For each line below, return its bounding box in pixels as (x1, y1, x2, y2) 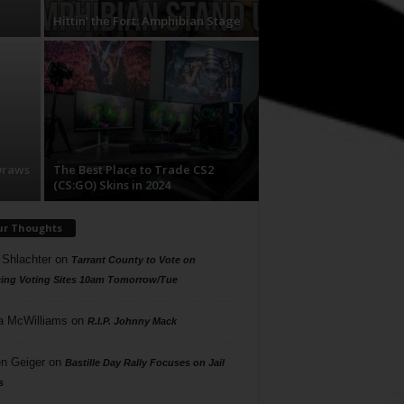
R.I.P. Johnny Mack (87, 315, 177, 326)
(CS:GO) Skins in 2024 (52, 177, 170, 193)
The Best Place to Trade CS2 (52, 161, 214, 178)
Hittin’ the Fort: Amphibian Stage (52, 13, 241, 29)
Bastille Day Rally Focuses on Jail (64, 356, 225, 368)
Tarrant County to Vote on (70, 253, 196, 265)
